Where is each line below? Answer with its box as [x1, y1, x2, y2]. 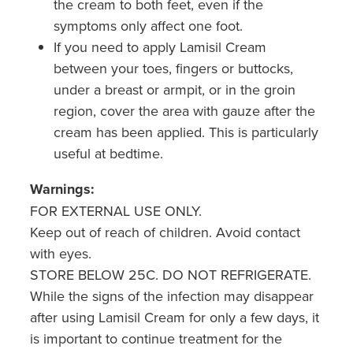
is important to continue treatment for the [30, 328, 282, 348]
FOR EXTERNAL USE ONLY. [30, 200, 202, 221]
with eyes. [30, 243, 91, 263]
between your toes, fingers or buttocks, [54, 58, 293, 78]
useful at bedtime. [54, 143, 163, 163]
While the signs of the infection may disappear [30, 285, 314, 306]
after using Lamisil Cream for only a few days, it [30, 307, 319, 327]
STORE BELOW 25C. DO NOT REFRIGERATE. [30, 264, 311, 284]
